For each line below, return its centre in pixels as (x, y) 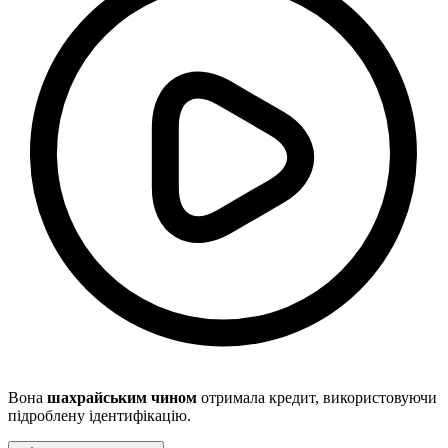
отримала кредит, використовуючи (317, 398)
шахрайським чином (122, 398)
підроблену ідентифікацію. (99, 416)
